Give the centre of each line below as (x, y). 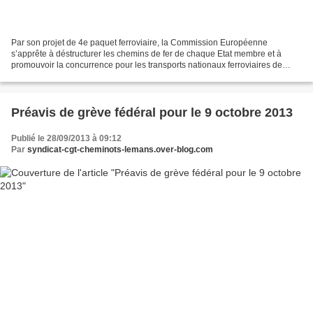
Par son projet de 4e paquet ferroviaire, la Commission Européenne (139, 43)
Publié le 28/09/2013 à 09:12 (66, 139)
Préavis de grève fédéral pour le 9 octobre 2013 (152, 113)
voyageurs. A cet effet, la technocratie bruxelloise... (107, 77)
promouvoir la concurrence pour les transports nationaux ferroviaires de (147, 65)
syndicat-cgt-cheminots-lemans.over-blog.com (120, 150)
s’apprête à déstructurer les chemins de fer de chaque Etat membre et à (146, 54)
